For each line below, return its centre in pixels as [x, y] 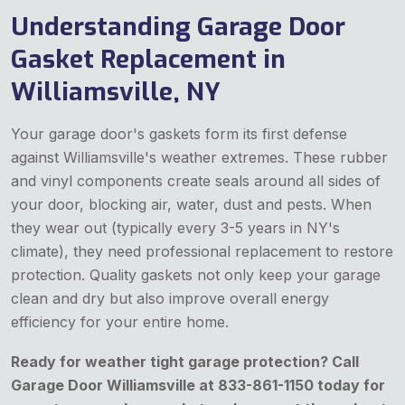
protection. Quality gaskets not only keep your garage [196, 275]
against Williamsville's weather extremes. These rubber [199, 158]
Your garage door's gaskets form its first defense [179, 134]
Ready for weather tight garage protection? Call [185, 362]
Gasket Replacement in [148, 60]
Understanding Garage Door [178, 27]
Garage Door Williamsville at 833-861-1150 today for [198, 386]
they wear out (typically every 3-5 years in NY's [175, 228]
